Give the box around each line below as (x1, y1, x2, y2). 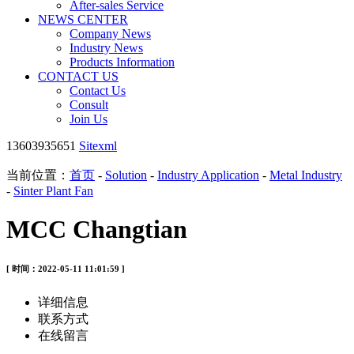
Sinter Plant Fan (13, 184, 93, 198)
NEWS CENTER (38, 13, 128, 26)
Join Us (70, 112, 107, 126)
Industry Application (157, 168, 259, 182)
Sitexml (79, 139, 117, 153)
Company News (70, 27, 151, 40)
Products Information (70, 55, 175, 69)
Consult (70, 98, 108, 111)
